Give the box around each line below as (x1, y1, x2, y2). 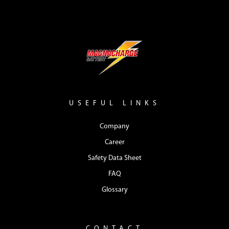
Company (100, 123, 129, 131)
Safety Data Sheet (87, 154, 142, 163)
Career (104, 139, 125, 147)
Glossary (101, 186, 128, 194)
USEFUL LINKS (68, 100, 161, 108)
